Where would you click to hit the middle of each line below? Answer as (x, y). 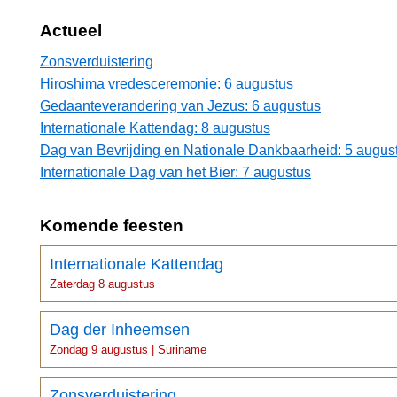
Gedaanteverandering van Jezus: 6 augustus (180, 105)
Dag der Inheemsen (120, 329)
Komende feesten (112, 225)
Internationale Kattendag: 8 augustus (155, 128)
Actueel (71, 30)
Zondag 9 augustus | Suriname (128, 349)
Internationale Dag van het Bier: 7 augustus (175, 172)
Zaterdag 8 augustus (102, 284)
